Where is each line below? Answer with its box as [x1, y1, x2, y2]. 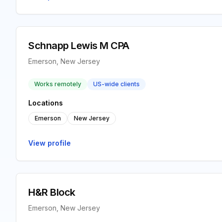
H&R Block [28, 186, 75, 198]
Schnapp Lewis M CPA [28, 40, 129, 52]
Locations [28, 99, 63, 107]
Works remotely [34, 80, 81, 88]
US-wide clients [93, 80, 140, 88]
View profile [28, 139, 71, 147]
